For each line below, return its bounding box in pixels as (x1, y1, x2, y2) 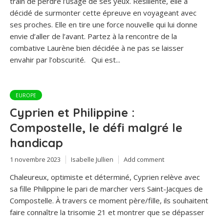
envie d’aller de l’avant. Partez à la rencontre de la (10, 31, 177, 41)
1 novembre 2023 (10, 154, 61, 164)
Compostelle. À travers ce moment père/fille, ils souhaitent (10, 196, 208, 206)
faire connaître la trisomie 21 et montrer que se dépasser (10, 207, 204, 218)
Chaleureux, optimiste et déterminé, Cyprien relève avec (10, 172, 200, 182)
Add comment (124, 154, 164, 164)
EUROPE (16, 91, 36, 99)
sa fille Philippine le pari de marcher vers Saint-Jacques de (10, 184, 203, 194)
